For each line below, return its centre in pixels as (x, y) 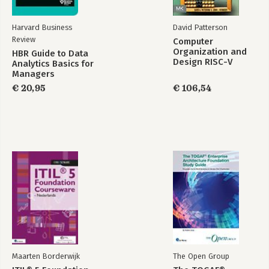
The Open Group (201, 256)
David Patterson (200, 27)
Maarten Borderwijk (46, 256)
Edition (187, 72)
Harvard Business (42, 27)
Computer (193, 41)
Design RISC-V (203, 62)
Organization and (210, 52)
